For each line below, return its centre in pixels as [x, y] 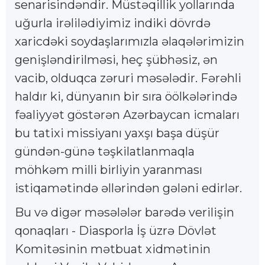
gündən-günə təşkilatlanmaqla [105, 151]
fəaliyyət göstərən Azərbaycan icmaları [127, 114]
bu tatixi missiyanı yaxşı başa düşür [117, 133]
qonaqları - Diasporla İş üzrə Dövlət [116, 230]
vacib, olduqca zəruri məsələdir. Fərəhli [128, 78]
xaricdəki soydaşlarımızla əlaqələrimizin [130, 41]
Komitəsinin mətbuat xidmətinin [113, 249]
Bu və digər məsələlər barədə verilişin [125, 212]
